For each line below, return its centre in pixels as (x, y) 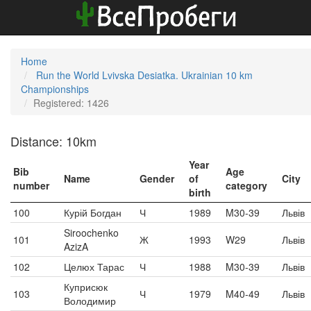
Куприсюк (86, 287)
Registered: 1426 (71, 103)
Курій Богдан (93, 212)
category (246, 185)
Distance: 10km (53, 141)
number (31, 185)
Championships (55, 89)
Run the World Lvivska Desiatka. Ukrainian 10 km (144, 75)
